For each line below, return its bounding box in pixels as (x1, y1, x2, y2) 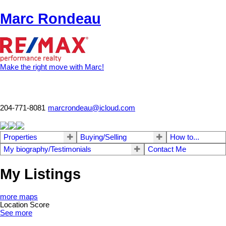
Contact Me (147, 145, 186, 154)
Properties (4, 133, 37, 142)
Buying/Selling (80, 133, 127, 142)
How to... (169, 133, 199, 142)
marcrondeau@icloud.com (48, 104, 135, 112)
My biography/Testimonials (4, 145, 91, 154)
